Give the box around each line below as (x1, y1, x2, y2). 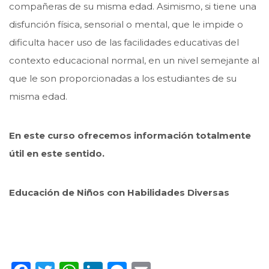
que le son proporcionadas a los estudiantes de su (9, 72, 237, 84)
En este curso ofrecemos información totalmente (9, 129, 251, 141)
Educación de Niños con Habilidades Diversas (9, 186, 229, 198)
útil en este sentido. (9, 147, 104, 159)
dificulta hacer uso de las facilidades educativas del (9, 36, 239, 48)
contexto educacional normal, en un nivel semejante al (9, 54, 259, 66)
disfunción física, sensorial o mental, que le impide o (9, 18, 243, 30)
